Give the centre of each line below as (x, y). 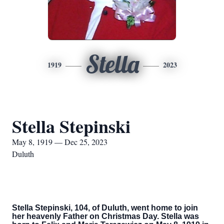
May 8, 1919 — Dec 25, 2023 (60, 142)
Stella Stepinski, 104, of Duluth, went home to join (105, 208)
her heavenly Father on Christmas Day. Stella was (105, 216)
